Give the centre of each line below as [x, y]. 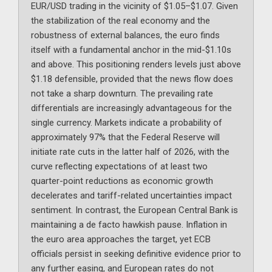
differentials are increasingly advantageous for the [131, 108]
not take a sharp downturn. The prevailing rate [122, 94]
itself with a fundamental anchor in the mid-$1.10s [131, 50]
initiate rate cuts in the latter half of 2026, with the [130, 152]
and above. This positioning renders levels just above [136, 65]
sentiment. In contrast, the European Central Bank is [134, 210]
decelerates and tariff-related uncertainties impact [131, 196]
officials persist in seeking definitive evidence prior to [136, 254]
